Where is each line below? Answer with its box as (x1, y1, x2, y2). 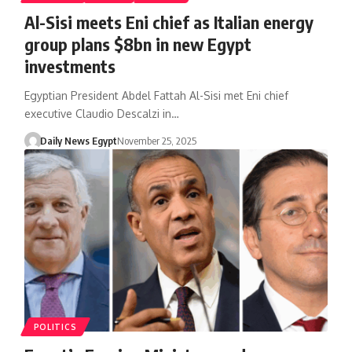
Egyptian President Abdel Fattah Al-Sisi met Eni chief (24, 88, 288, 102)
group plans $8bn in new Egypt (24, 32, 251, 55)
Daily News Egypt (40, 134, 118, 147)
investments (24, 54, 115, 77)
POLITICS (33, 321, 77, 332)
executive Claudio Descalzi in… (24, 106, 179, 120)
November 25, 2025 (117, 134, 197, 147)
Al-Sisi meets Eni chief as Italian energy (24, 10, 313, 33)
